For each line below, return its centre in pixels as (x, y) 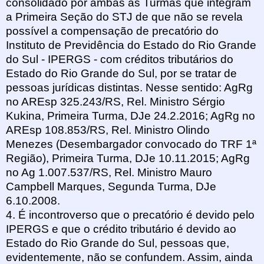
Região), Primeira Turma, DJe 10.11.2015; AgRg (128, 159)
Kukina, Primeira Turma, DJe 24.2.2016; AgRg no (131, 116)
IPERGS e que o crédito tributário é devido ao (121, 229)
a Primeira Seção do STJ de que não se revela (124, 17)
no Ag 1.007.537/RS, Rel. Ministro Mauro (109, 173)
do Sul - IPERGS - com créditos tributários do (120, 60)
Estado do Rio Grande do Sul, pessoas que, (118, 243)
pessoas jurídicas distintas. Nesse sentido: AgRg (129, 88)
